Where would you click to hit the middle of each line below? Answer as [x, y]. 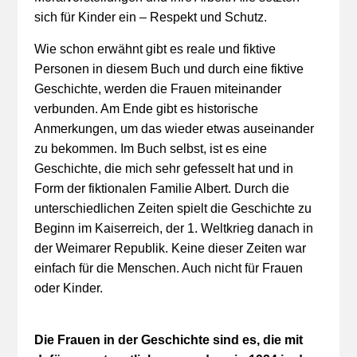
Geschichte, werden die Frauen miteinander [157, 89]
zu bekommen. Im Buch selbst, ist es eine [150, 149]
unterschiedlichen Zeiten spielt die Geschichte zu [173, 208]
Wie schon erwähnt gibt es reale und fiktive [155, 49]
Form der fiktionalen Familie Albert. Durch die [161, 188]
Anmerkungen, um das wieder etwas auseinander [174, 129]
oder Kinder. [68, 288]
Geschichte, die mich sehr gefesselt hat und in [163, 169]
